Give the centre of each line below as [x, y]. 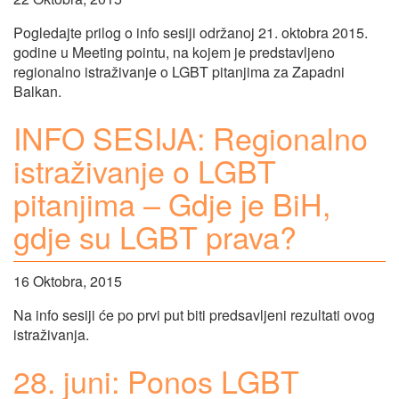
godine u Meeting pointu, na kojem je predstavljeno [174, 53]
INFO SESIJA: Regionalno [191, 138]
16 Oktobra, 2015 [68, 281]
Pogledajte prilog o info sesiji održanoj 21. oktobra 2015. [191, 33]
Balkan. [37, 92]
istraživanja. [51, 334]
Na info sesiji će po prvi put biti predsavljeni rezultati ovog [194, 314]
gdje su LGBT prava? [155, 237]
